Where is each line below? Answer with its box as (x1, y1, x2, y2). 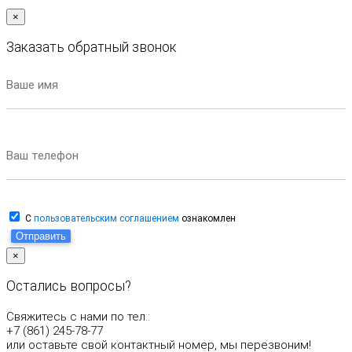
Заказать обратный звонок (6, 38, 177, 55)
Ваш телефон (6, 148, 79, 163)
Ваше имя (6, 78, 58, 93)
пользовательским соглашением (34, 213, 179, 225)
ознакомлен (179, 213, 236, 225)
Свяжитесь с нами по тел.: (6, 309, 150, 324)
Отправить (16, 230, 66, 243)
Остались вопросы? (6, 277, 131, 294)
